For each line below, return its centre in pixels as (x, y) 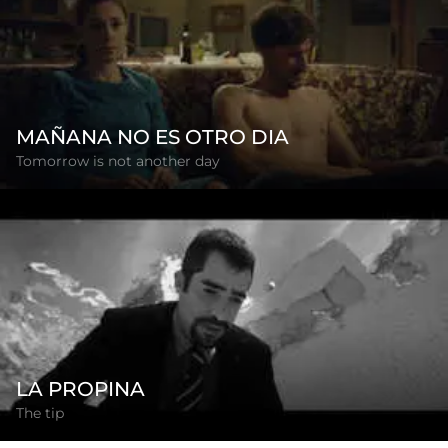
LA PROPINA (80, 389)
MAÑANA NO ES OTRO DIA (152, 136)
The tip (40, 413)
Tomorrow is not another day (118, 160)
